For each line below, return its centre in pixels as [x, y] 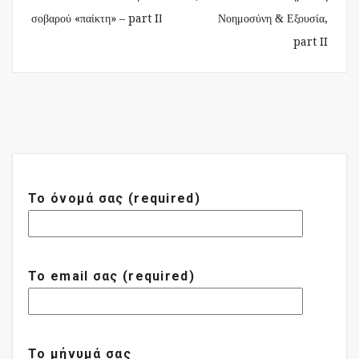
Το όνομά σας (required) [114, 199]
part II [311, 42]
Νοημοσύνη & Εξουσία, [273, 19]
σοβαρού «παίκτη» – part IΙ [97, 19]
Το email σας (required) [111, 276]
